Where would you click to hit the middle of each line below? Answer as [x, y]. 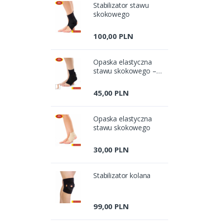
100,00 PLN [113, 36]
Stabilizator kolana [122, 175]
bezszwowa [112, 79]
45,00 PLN [111, 92]
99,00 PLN [111, 206]
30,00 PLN [111, 149]
